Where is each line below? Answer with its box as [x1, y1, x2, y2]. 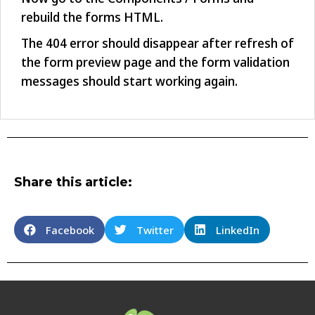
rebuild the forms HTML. [21, 8, 163, 27]
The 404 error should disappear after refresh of [21, 34, 294, 53]
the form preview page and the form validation [21, 53, 290, 72]
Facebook [46, 222, 94, 237]
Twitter [136, 222, 174, 237]
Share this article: [14, 174, 132, 190]
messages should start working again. [21, 72, 238, 91]
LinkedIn [216, 222, 259, 237]
